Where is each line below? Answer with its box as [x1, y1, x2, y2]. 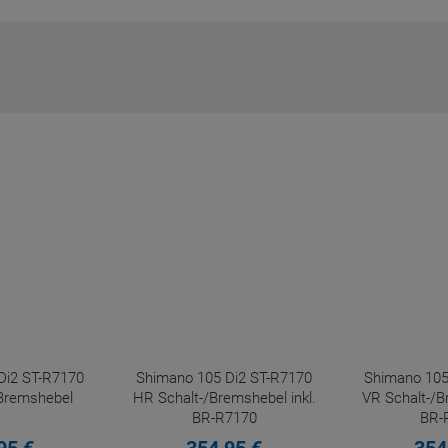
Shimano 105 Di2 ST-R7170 [136, 369, 312, 387]
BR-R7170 [191, 409, 257, 427]
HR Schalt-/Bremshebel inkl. [132, 389, 316, 407]
